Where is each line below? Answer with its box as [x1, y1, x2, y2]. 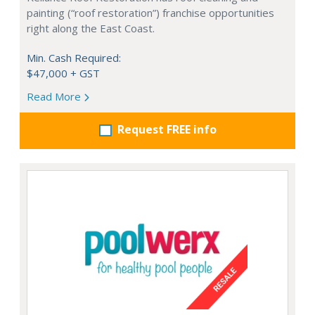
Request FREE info [117, 121, 217, 137]
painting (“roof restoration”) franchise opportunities [27, 5, 274, 20]
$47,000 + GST [27, 65, 100, 80]
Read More [27, 89, 84, 103]
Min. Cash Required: [27, 50, 121, 65]
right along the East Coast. [27, 20, 155, 35]
